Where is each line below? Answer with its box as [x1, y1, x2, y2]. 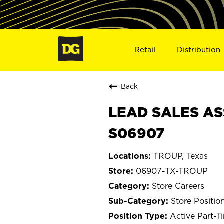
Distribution [177, 45, 221, 54]
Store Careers [152, 181, 204, 190]
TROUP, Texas [153, 151, 208, 160]
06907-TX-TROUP [136, 166, 208, 175]
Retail [134, 45, 156, 54]
